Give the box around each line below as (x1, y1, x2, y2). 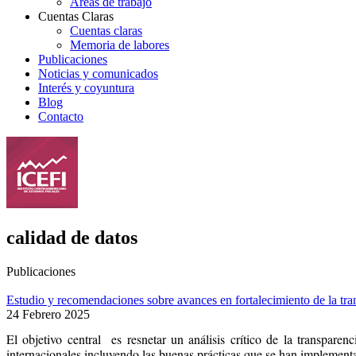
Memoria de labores (70, 37, 169, 52)
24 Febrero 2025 (6, 307, 90, 321)
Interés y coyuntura (38, 80, 134, 95)
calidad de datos (6, 226, 137, 248)
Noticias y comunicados (38, 66, 158, 80)
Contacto (38, 109, 83, 123)
